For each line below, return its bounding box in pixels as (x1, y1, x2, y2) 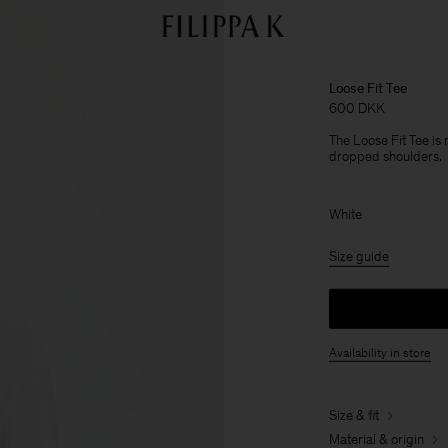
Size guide (329, 247, 389, 265)
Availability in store (329, 344, 431, 360)
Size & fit (329, 406, 379, 424)
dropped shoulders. (329, 147, 442, 165)
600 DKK (329, 99, 385, 117)
